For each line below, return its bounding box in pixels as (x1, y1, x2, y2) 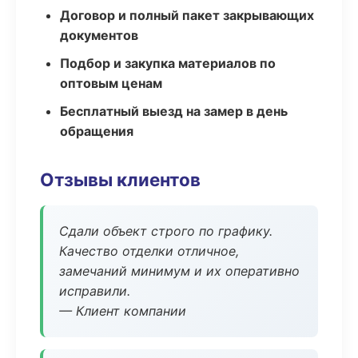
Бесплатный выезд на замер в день (60, 103, 288, 119)
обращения (60, 123, 133, 139)
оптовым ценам (60, 75, 162, 91)
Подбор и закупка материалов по (60, 55, 276, 71)
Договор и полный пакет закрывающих (60, 7, 314, 23)
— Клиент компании (59, 303, 186, 319)
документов (60, 27, 138, 43)
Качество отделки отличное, (59, 243, 239, 259)
